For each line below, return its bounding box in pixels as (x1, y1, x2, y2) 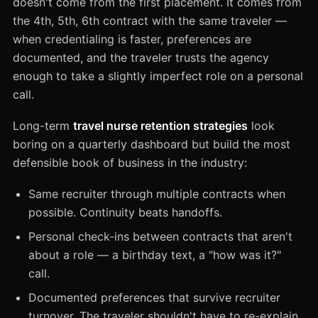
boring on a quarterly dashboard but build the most (13, 136, 290, 151)
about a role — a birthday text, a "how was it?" (28, 247, 281, 262)
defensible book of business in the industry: (13, 155, 247, 170)
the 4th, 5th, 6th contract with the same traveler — (13, 13, 287, 28)
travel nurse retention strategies (73, 118, 248, 133)
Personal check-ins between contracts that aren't (28, 229, 292, 243)
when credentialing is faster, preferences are (13, 31, 251, 46)
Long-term (13, 118, 73, 133)
